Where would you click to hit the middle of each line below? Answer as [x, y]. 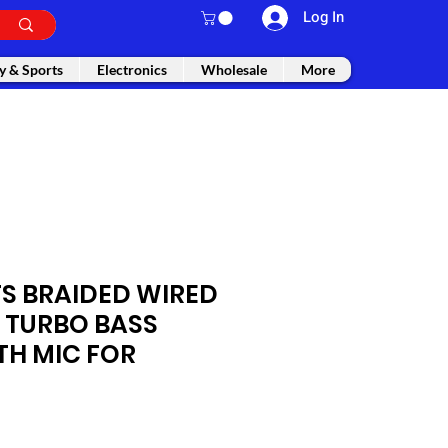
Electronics [131, 70]
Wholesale [233, 70]
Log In [324, 17]
